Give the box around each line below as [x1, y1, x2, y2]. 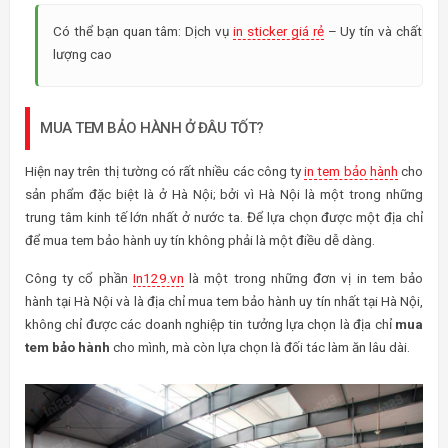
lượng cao [53, 46, 112, 62]
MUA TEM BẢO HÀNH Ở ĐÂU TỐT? [40, 119, 264, 137]
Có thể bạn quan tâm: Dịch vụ [53, 23, 234, 39]
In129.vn [132, 270, 184, 286]
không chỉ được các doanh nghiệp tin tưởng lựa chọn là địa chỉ [25, 316, 395, 332]
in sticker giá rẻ [233, 23, 324, 39]
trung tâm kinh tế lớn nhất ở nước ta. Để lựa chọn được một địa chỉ [25, 209, 423, 225]
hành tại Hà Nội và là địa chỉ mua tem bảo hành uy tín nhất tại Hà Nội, [25, 293, 423, 309]
